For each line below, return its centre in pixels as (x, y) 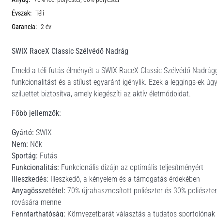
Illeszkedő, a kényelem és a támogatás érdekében (124, 179)
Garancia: (24, 27)
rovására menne (36, 202)
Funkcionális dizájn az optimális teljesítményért (131, 167)
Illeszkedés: (30, 179)
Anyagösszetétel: (39, 190)
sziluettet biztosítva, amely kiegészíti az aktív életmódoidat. (101, 93)
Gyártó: (23, 132)
